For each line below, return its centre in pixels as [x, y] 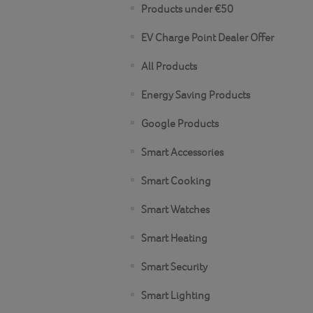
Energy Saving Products [196, 95]
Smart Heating [174, 238]
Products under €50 [187, 9]
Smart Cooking [176, 181]
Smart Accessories [182, 152]
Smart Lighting [176, 295]
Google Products [180, 123]
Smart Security [174, 267]
